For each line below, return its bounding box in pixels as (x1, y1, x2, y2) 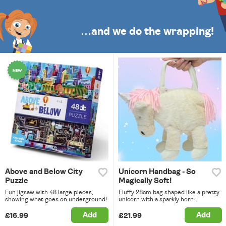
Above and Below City (5, 167, 83, 176)
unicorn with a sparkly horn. (118, 196, 195, 202)
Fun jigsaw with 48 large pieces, (5, 189, 93, 195)
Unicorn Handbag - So (118, 167, 196, 176)
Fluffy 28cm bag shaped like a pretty (118, 189, 219, 195)
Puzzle (5, 177, 28, 185)
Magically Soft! (118, 177, 172, 185)
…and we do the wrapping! (81, 26, 214, 37)
